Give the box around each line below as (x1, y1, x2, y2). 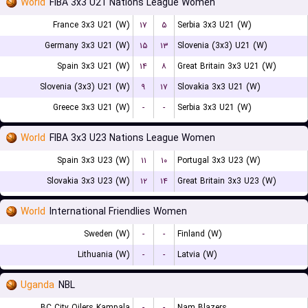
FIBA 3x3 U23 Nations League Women (49, 131, 215, 146)
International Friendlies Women (49, 204, 187, 219)
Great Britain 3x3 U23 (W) (177, 175, 276, 188)
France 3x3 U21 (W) (53, 19, 130, 32)
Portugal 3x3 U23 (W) (177, 154, 261, 167)
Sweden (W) (84, 228, 130, 241)
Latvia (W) (177, 248, 217, 261)
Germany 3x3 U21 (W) (45, 39, 130, 52)
